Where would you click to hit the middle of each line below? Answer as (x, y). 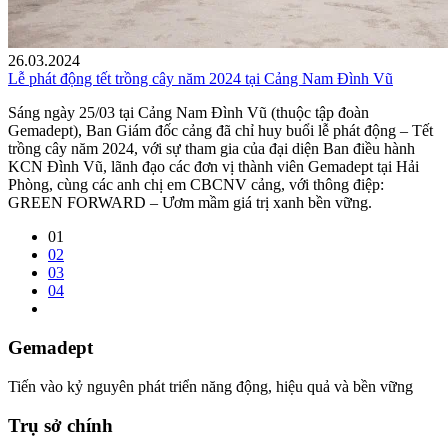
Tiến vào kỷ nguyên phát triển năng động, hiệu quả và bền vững (210, 386)
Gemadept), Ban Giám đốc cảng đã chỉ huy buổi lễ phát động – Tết (220, 131)
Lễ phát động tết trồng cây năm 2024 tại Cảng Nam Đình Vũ (200, 79)
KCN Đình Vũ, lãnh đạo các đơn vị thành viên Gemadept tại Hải (213, 167)
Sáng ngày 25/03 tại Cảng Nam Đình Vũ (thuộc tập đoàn (188, 113)
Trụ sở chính (60, 425)
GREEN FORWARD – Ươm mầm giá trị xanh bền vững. (190, 203)
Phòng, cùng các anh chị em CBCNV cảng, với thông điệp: (196, 185)
